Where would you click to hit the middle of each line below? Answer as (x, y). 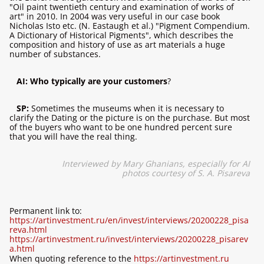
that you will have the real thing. (73, 136)
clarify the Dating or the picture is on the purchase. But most (130, 118)
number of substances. (55, 54)
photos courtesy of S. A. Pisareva (186, 173)
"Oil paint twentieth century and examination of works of (122, 7)
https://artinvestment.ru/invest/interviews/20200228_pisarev (129, 239)
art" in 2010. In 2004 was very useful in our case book (115, 16)
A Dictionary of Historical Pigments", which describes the (121, 35)
